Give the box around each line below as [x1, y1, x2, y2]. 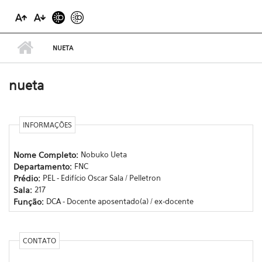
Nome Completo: [13, 149, 81, 160]
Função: [13, 196, 46, 206]
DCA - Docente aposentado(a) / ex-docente [46, 196, 194, 206]
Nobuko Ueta [80, 149, 127, 159]
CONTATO [22, 236, 56, 245]
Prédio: [13, 173, 43, 183]
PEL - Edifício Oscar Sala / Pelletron [42, 173, 161, 182]
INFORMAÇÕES [22, 120, 72, 129]
